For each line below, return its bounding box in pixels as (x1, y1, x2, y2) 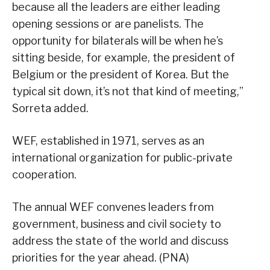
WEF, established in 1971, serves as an (12, 134, 204, 148)
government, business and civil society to (12, 218, 221, 231)
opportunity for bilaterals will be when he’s (12, 34, 223, 48)
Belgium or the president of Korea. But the (12, 68, 229, 81)
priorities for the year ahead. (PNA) (12, 251, 189, 265)
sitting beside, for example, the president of (12, 51, 235, 64)
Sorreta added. (12, 102, 89, 115)
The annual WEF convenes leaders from (12, 201, 214, 214)
